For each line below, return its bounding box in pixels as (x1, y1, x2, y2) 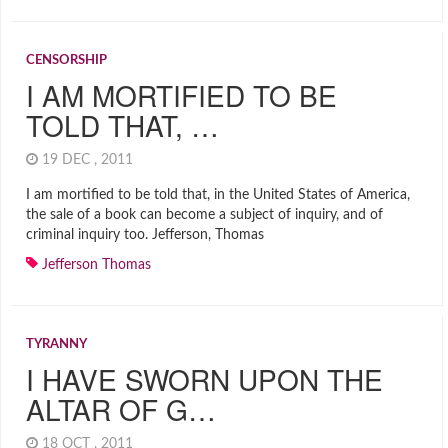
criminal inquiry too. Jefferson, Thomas (26, 228, 264, 242)
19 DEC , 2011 (38, 153, 141, 167)
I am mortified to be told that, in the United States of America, (26, 188, 410, 202)
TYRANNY (26, 338, 87, 351)
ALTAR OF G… (26, 389, 216, 429)
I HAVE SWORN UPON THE (26, 359, 383, 399)
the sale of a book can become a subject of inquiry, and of (26, 208, 383, 222)
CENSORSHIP (26, 54, 107, 67)
